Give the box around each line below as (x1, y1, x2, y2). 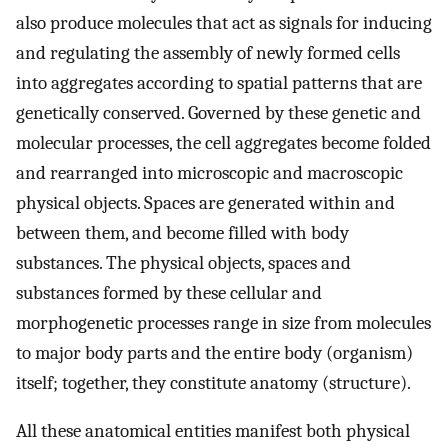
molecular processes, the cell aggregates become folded (16, 131, 431, 154)
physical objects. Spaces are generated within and (16, 191, 395, 214)
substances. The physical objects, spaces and (16, 251, 351, 274)
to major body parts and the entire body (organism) (16, 341, 413, 364)
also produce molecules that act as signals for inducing (16, 11, 432, 34)
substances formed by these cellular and (16, 281, 322, 304)
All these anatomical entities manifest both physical (16, 420, 410, 443)
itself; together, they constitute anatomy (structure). (16, 371, 411, 394)
